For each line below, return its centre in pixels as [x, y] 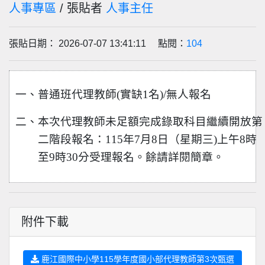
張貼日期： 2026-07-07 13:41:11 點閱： [98, 43]
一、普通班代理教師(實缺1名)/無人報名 [113, 94]
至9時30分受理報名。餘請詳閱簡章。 [131, 157]
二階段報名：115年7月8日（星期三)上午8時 [147, 139]
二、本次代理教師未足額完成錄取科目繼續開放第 [139, 122]
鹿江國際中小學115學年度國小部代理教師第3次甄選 [137, 259]
